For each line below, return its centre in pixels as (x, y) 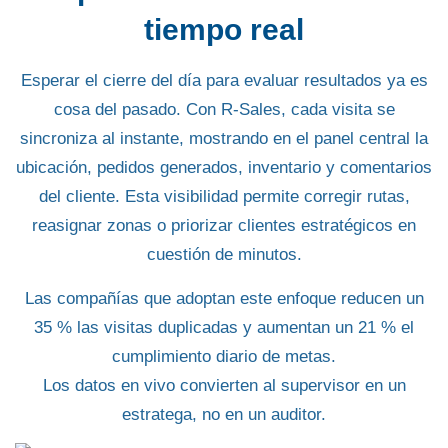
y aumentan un (298, 327)
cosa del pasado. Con (137, 110)
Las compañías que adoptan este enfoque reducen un (224, 298)
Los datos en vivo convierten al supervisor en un (224, 385)
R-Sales (250, 110)
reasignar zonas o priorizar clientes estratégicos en (224, 226)
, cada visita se (337, 110)
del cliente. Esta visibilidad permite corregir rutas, (224, 197)
